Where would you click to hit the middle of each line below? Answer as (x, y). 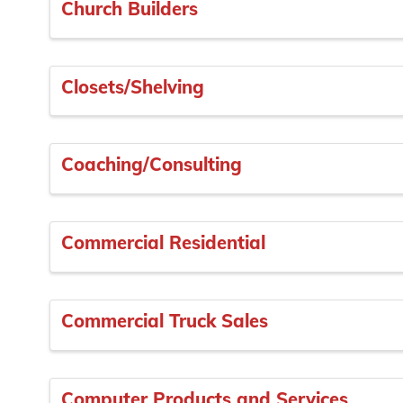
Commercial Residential (163, 243)
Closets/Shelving (133, 86)
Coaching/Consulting (152, 165)
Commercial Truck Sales (165, 320)
